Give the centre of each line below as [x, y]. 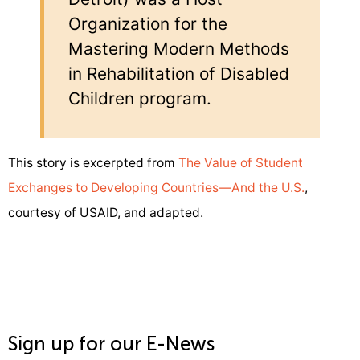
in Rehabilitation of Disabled [179, 73]
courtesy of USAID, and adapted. [106, 213]
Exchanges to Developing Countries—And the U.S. [156, 188]
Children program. [140, 98]
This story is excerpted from [93, 163]
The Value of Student [241, 163]
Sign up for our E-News [111, 343]
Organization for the [148, 23]
